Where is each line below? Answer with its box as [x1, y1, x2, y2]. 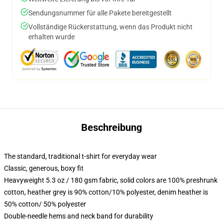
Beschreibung [81, 121, 142, 133]
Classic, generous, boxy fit [4, 164, 84, 172]
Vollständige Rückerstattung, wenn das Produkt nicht [28, 23, 193, 31]
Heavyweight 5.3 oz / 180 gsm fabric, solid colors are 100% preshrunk [4, 176, 218, 184]
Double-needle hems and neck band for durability [4, 212, 153, 220]
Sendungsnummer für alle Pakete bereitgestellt [28, 9, 172, 17]
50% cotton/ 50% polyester [4, 200, 86, 208]
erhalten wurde [28, 33, 75, 41]
